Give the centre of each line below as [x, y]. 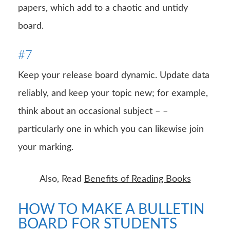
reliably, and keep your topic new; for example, [113, 93]
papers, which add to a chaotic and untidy [103, 8]
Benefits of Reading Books [137, 179]
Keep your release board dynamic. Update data [114, 75]
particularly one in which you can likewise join [111, 129]
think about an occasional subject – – [93, 111]
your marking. [46, 147]
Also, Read [62, 179]
